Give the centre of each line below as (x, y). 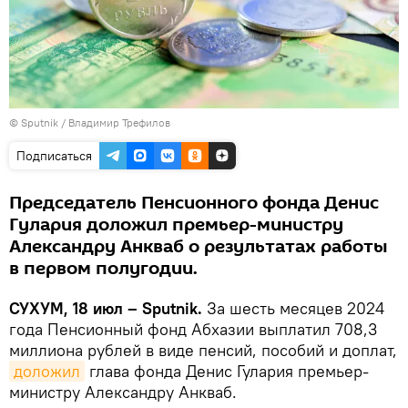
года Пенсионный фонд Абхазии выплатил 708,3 (193, 329)
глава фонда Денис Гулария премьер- (227, 371)
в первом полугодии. (103, 268)
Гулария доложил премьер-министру (176, 224)
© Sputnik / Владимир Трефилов (90, 122)
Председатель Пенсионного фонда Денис (194, 203)
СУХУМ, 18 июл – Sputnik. (106, 308)
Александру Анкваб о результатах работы (199, 246)
